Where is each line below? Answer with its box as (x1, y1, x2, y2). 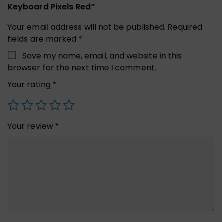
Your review (7, 120, 55, 132)
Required (167, 21, 203, 33)
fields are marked (7, 33, 79, 45)
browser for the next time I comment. (7, 61, 156, 73)
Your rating (7, 78, 53, 90)
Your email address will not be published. (7, 21, 166, 33)
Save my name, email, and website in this (22, 50, 182, 61)
